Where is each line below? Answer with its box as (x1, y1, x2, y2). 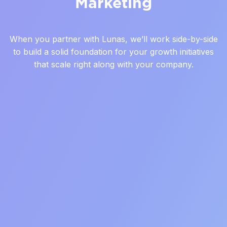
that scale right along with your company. (33, 59, 194, 69)
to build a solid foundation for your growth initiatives (13, 46, 214, 57)
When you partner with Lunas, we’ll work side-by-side (9, 33, 218, 44)
